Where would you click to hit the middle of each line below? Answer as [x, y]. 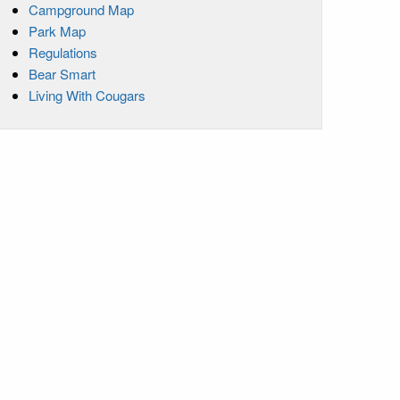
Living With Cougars [87, 95]
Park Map [57, 30]
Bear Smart [62, 73]
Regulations [63, 52]
